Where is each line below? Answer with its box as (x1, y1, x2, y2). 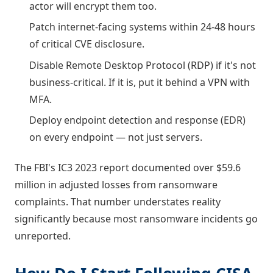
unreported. (15, 229, 71, 243)
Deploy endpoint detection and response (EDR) (29, 113, 246, 127)
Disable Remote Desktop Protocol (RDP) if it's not (29, 58, 256, 72)
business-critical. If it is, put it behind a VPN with (29, 75, 250, 89)
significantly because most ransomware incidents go (15, 212, 258, 226)
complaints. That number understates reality (15, 195, 221, 209)
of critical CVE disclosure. (29, 37, 144, 51)
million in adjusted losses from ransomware (15, 178, 218, 192)
